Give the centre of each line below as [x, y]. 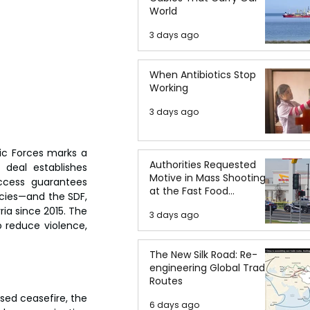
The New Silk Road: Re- [203, 255]
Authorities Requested [203, 165]
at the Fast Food [189, 191]
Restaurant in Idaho [197, 204]
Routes [166, 281]
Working [169, 88]
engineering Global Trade [210, 268]
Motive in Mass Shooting [208, 178]
